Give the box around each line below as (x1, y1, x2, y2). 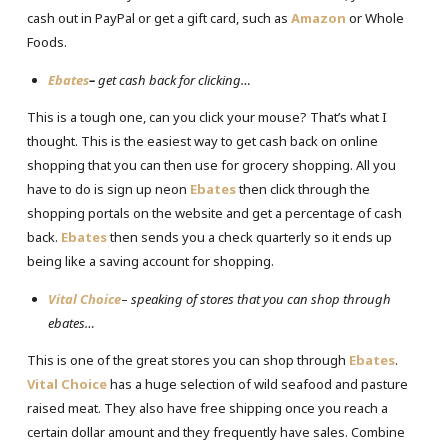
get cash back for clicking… (97, 71, 251, 90)
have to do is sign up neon (26, 180, 190, 199)
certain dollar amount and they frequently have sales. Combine (26, 423, 405, 442)
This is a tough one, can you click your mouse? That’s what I (26, 108, 387, 127)
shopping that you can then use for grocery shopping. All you (26, 156, 396, 175)
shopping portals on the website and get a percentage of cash (26, 204, 402, 223)
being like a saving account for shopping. (26, 252, 274, 271)
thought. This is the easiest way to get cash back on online (26, 132, 378, 151)
